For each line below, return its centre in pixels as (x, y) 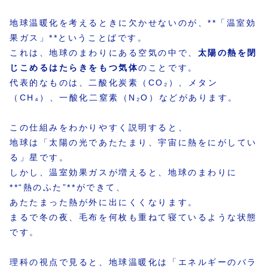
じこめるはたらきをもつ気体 (74, 67)
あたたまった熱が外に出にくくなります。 (104, 202)
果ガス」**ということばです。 (79, 37)
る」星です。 (39, 158)
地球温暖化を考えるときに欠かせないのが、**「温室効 (133, 22)
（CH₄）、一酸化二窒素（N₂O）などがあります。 (124, 97)
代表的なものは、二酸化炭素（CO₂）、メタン (114, 82)
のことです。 (168, 67)
